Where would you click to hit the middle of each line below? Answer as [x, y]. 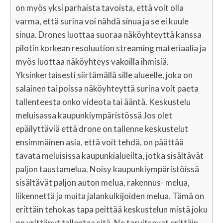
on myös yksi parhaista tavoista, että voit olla [100, 8]
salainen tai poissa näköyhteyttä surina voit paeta [107, 88]
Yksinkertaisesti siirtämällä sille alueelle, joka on [104, 75]
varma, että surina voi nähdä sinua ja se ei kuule [102, 21]
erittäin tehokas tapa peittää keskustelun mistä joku [111, 209]
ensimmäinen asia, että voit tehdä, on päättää [100, 142]
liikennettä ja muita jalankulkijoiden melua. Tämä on [110, 196]
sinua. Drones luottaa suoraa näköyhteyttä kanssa [109, 35]
